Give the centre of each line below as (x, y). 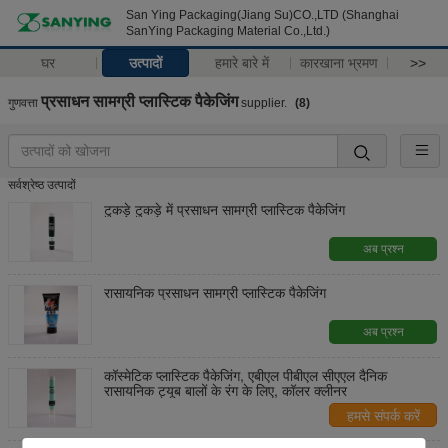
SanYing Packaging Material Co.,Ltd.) (228, 31)
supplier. (264, 103)
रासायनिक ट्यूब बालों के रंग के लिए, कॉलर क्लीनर (225, 390)
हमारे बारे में (242, 63)
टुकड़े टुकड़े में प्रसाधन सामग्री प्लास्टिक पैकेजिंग (224, 209)
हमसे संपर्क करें (383, 416)
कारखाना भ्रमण (339, 63)
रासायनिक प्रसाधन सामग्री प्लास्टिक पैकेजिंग (215, 292)
